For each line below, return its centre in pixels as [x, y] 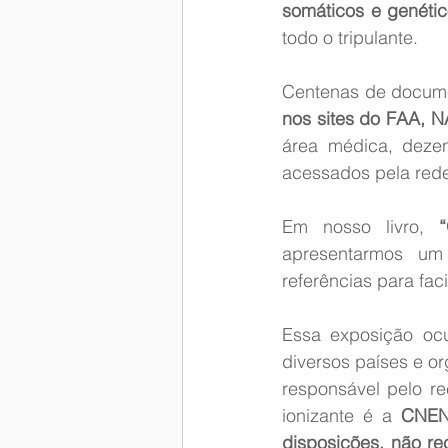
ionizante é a [342, 415]
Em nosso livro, [360, 226]
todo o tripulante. [352, 37]
